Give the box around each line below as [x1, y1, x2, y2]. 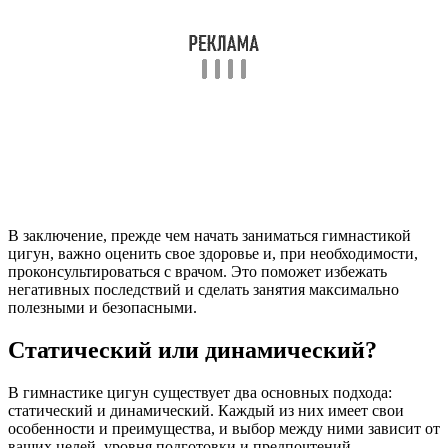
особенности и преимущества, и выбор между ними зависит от [8, 420, 440, 438]
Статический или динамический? [8, 337, 377, 364]
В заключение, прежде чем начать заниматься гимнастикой [8, 227, 411, 245]
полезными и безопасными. [8, 299, 197, 317]
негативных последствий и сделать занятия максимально [8, 281, 399, 299]
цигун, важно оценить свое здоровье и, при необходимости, [8, 245, 418, 263]
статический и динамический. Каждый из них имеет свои [8, 402, 404, 420]
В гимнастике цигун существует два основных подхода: [8, 384, 392, 402]
